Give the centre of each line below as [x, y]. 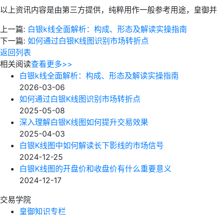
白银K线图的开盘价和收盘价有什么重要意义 [95, 169]
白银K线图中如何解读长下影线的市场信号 [92, 145]
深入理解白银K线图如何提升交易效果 [84, 122]
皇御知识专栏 [43, 211]
